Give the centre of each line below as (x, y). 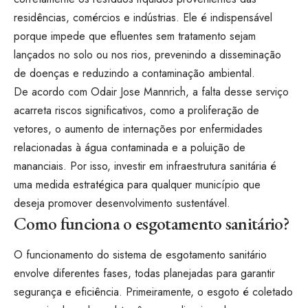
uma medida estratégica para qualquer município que (137, 185)
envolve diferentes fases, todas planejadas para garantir (144, 274)
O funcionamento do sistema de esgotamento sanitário (140, 255)
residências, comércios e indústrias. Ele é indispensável (143, 18)
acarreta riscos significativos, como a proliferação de (136, 111)
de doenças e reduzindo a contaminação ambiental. (134, 74)
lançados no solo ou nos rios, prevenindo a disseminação (147, 55)
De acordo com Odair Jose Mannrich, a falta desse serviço (151, 92)
